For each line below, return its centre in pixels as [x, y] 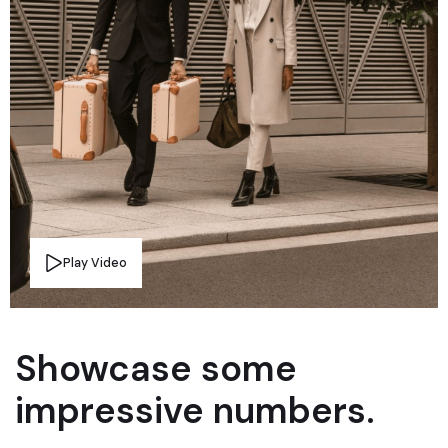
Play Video [95, 262]
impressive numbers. [195, 410]
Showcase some [156, 368]
